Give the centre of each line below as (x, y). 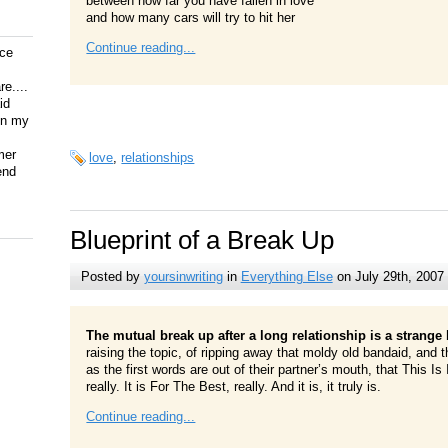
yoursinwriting (183, 276)
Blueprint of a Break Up (202, 239)
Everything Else (286, 276)
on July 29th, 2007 (388, 276)
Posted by (112, 276)
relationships (158, 158)
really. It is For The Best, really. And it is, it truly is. (234, 386)
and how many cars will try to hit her (191, 18)
